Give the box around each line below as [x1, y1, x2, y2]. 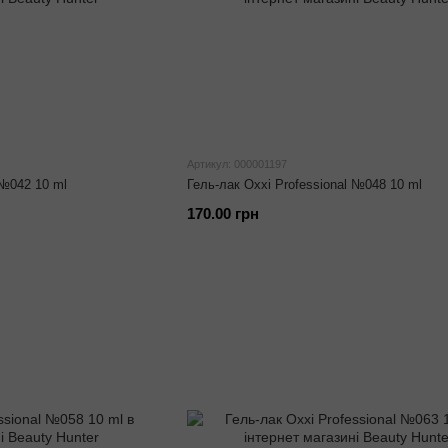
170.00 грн [186, 205, 259, 222]
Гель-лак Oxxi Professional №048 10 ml [186, 177, 422, 192]
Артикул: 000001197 [186, 158, 287, 170]
